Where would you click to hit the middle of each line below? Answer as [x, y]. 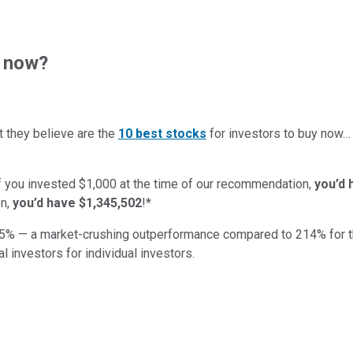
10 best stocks [162, 133]
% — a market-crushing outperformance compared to [149, 234]
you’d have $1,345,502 [77, 203]
